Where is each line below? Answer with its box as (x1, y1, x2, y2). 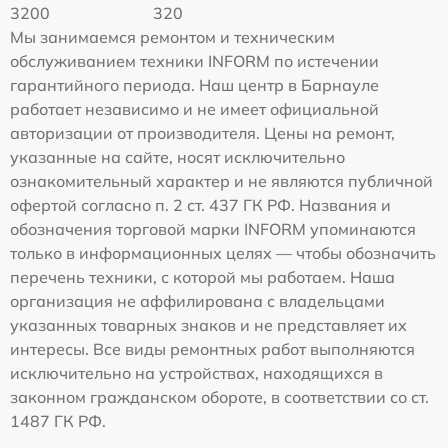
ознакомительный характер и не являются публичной (10, 170, 433, 191)
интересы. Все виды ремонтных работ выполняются (10, 338, 415, 359)
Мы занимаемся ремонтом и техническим (10, 26, 335, 47)
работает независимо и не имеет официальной (10, 98, 379, 119)
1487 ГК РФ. (10, 410, 106, 431)
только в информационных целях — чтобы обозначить (10, 242, 436, 263)
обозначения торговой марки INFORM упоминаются (10, 218, 416, 239)
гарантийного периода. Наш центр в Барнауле (10, 74, 379, 95)
